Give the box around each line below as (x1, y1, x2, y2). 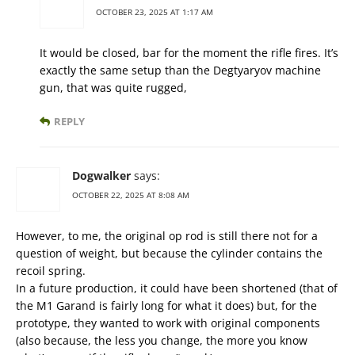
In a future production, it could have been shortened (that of (16, 281, 338, 296)
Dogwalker (72, 168, 131, 184)
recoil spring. (16, 263, 86, 279)
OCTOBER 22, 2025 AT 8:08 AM (72, 189, 189, 201)
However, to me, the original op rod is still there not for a (16, 228, 318, 244)
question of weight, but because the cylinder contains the (16, 246, 323, 261)
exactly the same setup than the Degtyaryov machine (40, 63, 321, 78)
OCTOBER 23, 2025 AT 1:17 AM (96, 6, 213, 18)
